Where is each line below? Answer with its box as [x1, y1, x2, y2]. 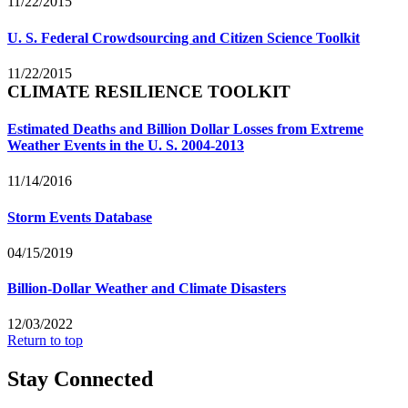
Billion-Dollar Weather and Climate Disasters [7, 280, 286, 297]
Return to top [7, 332, 83, 349]
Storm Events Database [7, 209, 152, 225]
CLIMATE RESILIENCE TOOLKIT [7, 81, 291, 101]
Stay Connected [7, 367, 153, 392]
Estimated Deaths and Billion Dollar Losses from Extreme [7, 121, 363, 138]
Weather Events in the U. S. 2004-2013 [7, 138, 244, 154]
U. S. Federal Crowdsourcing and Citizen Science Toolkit [7, 29, 360, 46]
